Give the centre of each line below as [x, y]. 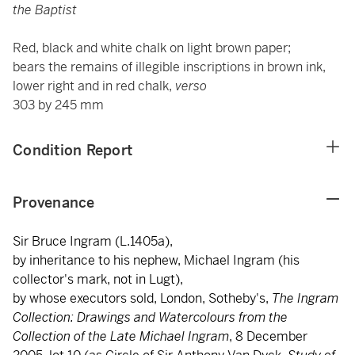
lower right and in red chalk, [94, 86]
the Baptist [45, 10]
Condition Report [73, 150]
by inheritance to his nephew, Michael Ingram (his [156, 260]
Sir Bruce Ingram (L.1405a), [93, 241]
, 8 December [268, 336]
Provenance [54, 202]
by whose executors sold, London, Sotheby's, [142, 298]
